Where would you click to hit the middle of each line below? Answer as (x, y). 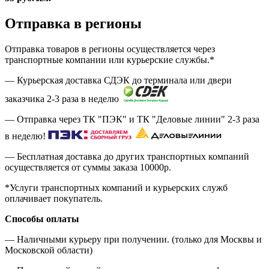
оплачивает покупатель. (54, 198)
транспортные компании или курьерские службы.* (110, 59)
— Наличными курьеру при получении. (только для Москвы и (133, 239)
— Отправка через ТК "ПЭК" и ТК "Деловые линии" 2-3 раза (132, 119)
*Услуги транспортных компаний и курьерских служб (116, 187)
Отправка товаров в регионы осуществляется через (110, 49)
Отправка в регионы (73, 24)
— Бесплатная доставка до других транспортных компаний (127, 156)
